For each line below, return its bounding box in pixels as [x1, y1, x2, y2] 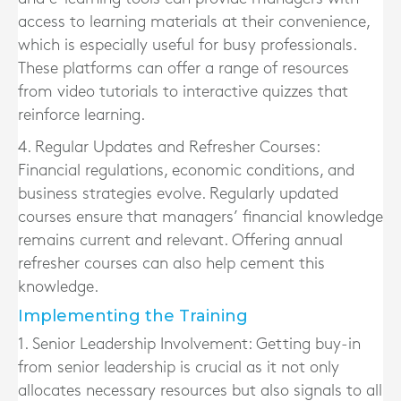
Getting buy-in [252, 337, 361, 352]
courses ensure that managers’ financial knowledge [18, 209, 383, 225]
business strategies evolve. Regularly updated [18, 186, 338, 201]
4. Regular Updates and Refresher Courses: [18, 140, 320, 155]
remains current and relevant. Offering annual [18, 233, 343, 248]
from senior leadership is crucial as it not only [18, 360, 339, 375]
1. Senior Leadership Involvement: [18, 337, 252, 352]
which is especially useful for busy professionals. [18, 38, 356, 53]
